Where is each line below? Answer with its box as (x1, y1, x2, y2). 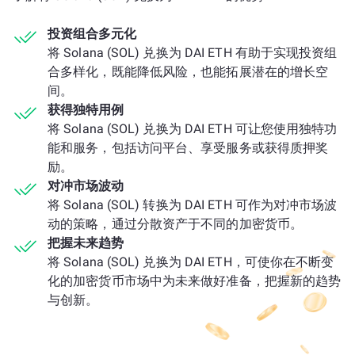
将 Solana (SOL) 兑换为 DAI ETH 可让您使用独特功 (48, 121, 338, 136)
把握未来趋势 (48, 235, 124, 250)
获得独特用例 (48, 102, 124, 117)
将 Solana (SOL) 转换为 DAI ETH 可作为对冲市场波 (48, 197, 338, 212)
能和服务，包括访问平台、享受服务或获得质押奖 (48, 140, 329, 155)
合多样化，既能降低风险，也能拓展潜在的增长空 (48, 64, 329, 79)
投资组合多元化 (48, 26, 136, 41)
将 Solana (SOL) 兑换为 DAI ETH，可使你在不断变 (48, 254, 334, 269)
